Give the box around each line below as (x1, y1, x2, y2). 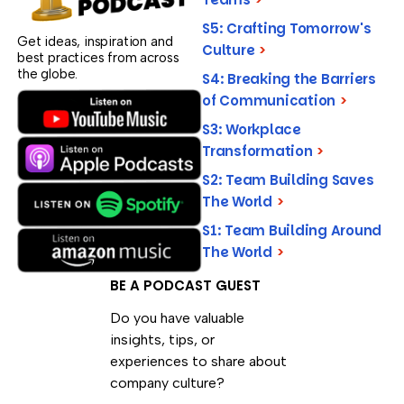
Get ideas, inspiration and (17, 32, 173, 50)
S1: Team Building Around (202, 220, 382, 240)
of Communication (202, 90, 339, 110)
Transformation (202, 141, 317, 161)
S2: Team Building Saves (202, 170, 374, 189)
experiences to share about (109, 353, 287, 370)
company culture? (109, 374, 225, 391)
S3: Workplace (202, 119, 301, 139)
